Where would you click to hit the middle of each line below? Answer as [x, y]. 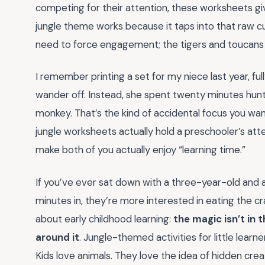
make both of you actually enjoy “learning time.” [140, 150]
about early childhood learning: [104, 219]
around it [57, 237]
